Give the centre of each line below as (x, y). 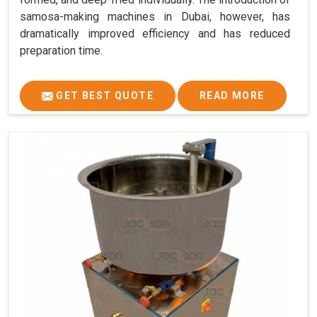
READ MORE (232, 95)
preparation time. (61, 50)
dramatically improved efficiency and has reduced (155, 33)
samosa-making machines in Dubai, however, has (155, 16)
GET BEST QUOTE (103, 95)
